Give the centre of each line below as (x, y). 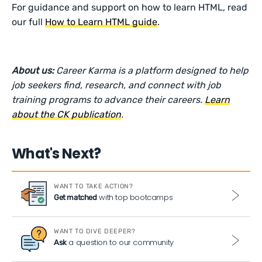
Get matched (75, 197)
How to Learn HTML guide (101, 22)
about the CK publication (67, 114)
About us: (34, 70)
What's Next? (56, 154)
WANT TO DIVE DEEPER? (95, 231)
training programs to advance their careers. (108, 100)
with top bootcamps (135, 197)
